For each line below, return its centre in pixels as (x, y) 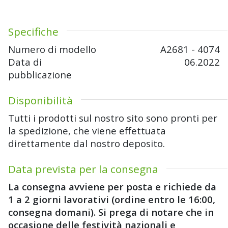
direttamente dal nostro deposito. (87, 144)
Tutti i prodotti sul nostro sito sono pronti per (113, 118)
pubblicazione (40, 75)
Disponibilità (40, 101)
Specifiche (33, 32)
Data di (25, 62)
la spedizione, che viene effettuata (87, 131)
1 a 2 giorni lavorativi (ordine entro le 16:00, (112, 199)
